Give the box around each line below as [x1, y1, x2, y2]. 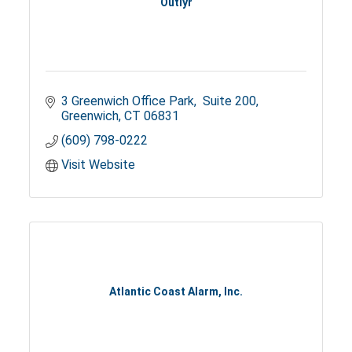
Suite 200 [200, 93, 257, 109]
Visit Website [61, 157, 136, 173]
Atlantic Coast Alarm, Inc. [109, 284, 243, 298]
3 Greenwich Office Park [61, 93, 195, 109]
